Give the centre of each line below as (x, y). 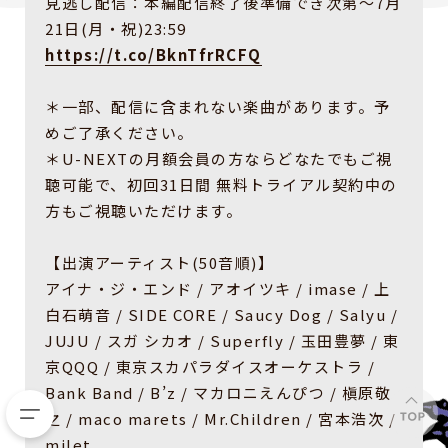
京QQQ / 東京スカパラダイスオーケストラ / (210, 367)
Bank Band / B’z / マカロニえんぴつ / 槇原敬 (218, 393)
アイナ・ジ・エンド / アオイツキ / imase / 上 (218, 289)
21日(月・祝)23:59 (116, 29)
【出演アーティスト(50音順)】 (159, 263)
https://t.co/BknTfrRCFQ (153, 55)
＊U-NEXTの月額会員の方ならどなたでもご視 (219, 159)
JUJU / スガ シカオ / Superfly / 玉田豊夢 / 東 (222, 341)
